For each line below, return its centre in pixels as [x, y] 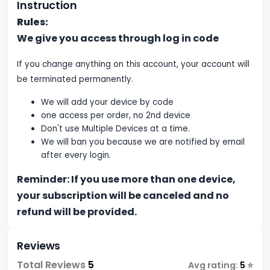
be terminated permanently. [77, 79]
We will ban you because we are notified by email [143, 142]
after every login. [76, 155]
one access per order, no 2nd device [117, 115]
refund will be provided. [77, 212]
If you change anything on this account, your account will [133, 64]
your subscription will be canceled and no [123, 195]
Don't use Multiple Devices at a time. [116, 128]
